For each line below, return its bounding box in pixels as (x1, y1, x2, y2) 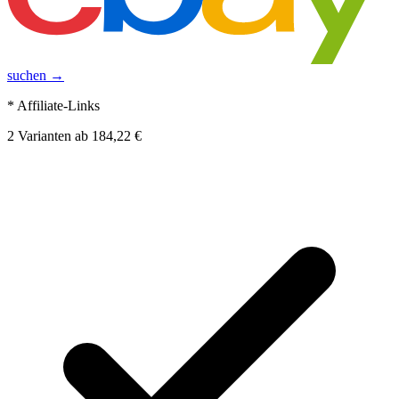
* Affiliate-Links (7, 98, 100, 114)
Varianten (14, 128, 71, 144)
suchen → (7, 68, 64, 84)
